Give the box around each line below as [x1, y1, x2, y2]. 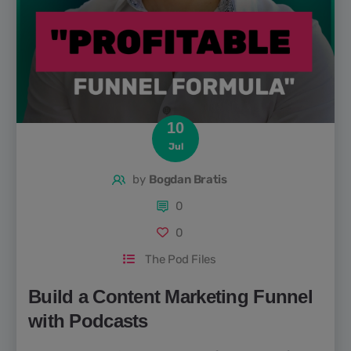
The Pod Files [145, 251, 216, 266]
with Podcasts [28, 309, 148, 331]
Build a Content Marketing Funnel [28, 285, 313, 307]
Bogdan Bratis [149, 172, 227, 186]
